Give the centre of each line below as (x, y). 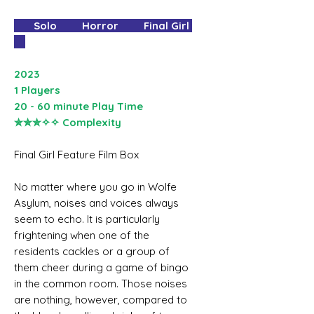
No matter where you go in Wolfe (95, 186)
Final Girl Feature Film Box (76, 154)
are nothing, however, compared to (101, 299)
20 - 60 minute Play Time (78, 106)
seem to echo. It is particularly (87, 219)
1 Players (37, 90)
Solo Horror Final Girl (103, 25)
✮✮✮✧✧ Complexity (68, 122)
